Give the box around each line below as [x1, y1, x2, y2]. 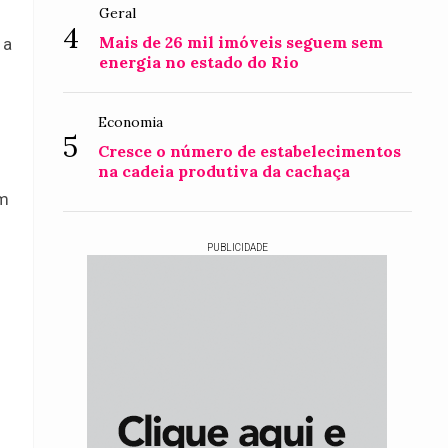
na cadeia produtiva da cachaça [98, 161, 351, 181]
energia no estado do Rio [99, 52, 300, 72]
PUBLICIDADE [206, 242, 268, 253]
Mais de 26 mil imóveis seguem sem [99, 32, 384, 52]
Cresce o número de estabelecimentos [98, 141, 402, 161]
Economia [98, 113, 164, 131]
